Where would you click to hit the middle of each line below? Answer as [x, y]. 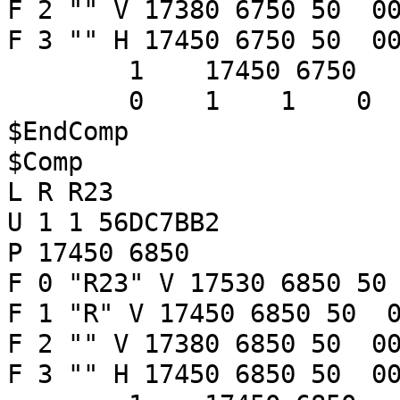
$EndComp [68, 131]
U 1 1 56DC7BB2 [113, 222]
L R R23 [60, 192]
